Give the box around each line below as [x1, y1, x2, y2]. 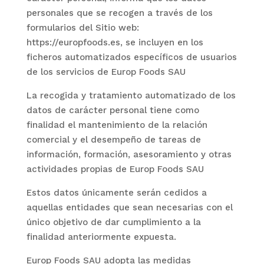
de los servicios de [26, 67, 111, 77]
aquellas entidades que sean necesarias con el [26, 202, 233, 213]
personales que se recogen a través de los [26, 8, 213, 18]
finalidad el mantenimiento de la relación [26, 120, 207, 130]
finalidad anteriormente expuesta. [26, 232, 176, 242]
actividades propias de [26, 164, 130, 174]
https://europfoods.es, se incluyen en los [26, 37, 203, 48]
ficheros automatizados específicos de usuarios [26, 52, 237, 62]
